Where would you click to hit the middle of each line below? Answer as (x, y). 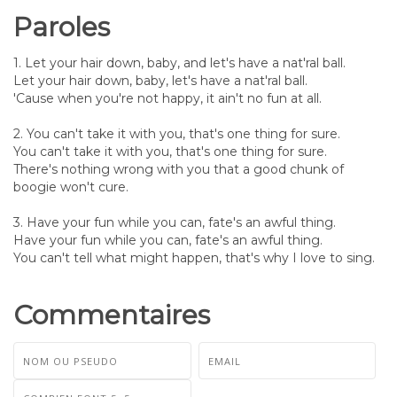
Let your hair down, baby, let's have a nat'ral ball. (160, 81)
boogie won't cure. (71, 187)
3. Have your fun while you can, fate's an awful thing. (175, 222)
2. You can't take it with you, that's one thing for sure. (177, 134)
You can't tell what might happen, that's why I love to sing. (194, 258)
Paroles (62, 27)
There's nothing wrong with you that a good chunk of (179, 169)
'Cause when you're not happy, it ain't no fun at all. (167, 98)
